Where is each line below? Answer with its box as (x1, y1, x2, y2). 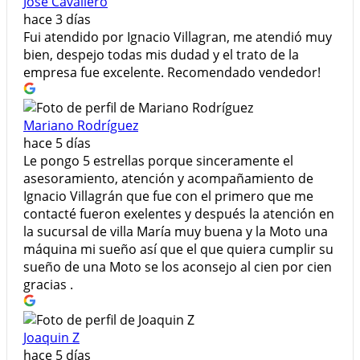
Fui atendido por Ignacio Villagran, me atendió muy (23, 27, 332, 46)
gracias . (23, 275, 73, 293)
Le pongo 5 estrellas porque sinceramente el (23, 151, 293, 170)
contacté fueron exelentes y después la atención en (23, 204, 334, 223)
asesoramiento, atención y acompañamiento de (23, 169, 313, 187)
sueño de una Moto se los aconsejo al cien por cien (23, 257, 332, 276)
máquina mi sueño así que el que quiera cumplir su (23, 239, 333, 258)
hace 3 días (23, 10, 91, 28)
